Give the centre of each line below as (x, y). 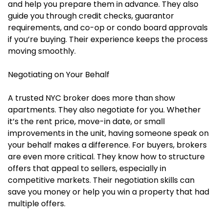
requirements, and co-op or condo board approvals (108, 27)
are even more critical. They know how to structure (106, 156)
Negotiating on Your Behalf (59, 74)
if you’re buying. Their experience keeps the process (108, 39)
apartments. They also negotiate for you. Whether (104, 109)
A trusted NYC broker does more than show (91, 98)
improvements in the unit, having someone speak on (108, 133)
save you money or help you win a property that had (109, 192)
